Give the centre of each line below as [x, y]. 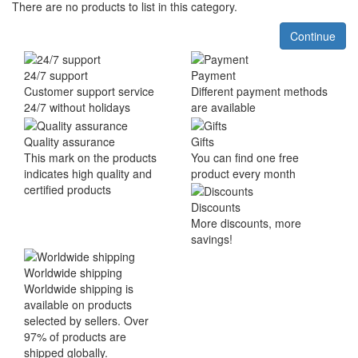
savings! [212, 239]
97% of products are [75, 337]
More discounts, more [246, 223]
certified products [68, 189]
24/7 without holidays [77, 107]
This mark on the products [90, 157]
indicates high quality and [88, 173]
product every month [243, 173]
